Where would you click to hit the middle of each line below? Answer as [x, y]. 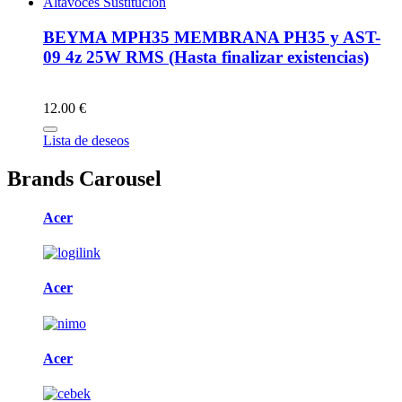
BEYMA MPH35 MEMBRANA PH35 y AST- [212, 37]
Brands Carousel [84, 178]
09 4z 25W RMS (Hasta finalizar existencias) [206, 57]
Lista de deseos [86, 140]
